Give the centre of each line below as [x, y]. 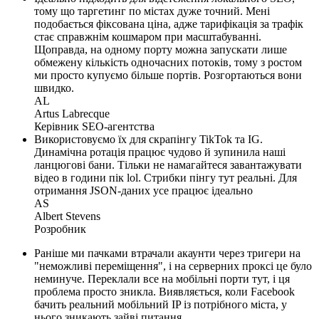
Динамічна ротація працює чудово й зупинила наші [160, 152]
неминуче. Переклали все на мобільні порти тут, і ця [162, 279]
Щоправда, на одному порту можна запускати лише [161, 50]
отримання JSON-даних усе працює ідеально [143, 191]
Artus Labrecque [72, 114]
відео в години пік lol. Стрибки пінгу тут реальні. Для [166, 178]
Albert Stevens [67, 216]
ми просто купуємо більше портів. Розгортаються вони [168, 75]
